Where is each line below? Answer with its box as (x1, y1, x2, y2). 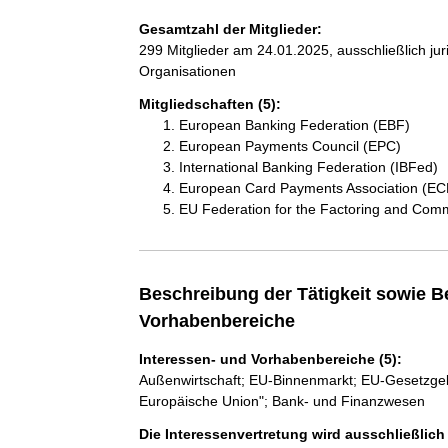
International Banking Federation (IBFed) (178, 158, 438, 175)
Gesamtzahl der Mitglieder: (138, 20, 322, 37)
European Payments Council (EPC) (178, 137, 401, 154)
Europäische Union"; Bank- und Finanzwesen (138, 392, 425, 409)
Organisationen (138, 62, 236, 79)
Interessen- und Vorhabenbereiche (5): (138, 350, 402, 367)
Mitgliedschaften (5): (138, 95, 281, 112)
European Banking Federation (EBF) (178, 116, 410, 133)
